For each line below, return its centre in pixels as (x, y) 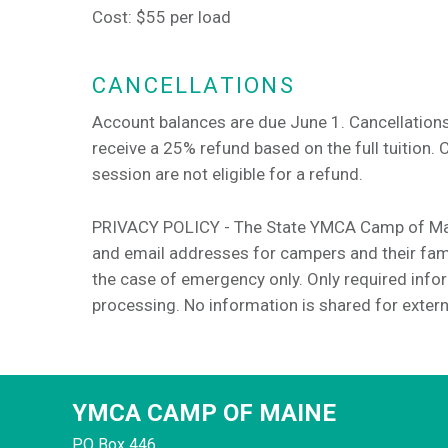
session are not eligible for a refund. (227, 174)
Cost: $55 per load (161, 16)
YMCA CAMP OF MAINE (204, 412)
